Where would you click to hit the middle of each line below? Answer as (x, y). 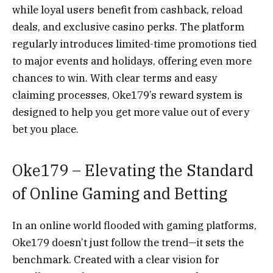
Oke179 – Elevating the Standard (133, 170)
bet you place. (45, 129)
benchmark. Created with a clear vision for (116, 259)
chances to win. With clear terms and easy (115, 78)
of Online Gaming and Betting (122, 193)
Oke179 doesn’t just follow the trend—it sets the (128, 242)
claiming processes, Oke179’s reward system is (127, 95)
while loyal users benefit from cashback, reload (127, 10)
